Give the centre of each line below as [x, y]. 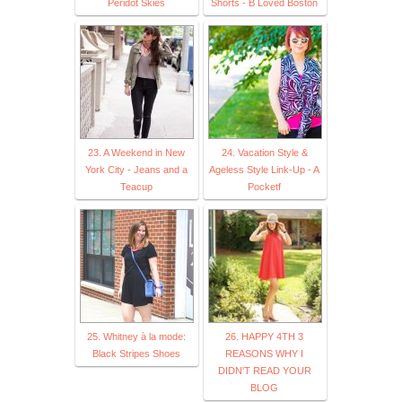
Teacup [136, 186]
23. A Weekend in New [136, 152]
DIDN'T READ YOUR [264, 370]
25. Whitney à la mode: [136, 336]
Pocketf [264, 186]
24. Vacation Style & [264, 152]
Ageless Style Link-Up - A [264, 169]
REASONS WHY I [264, 353]
